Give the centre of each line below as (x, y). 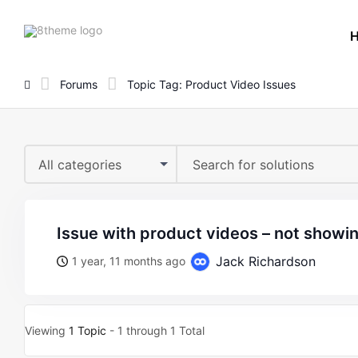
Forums (79, 84)
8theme (121, 29)
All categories (80, 165)
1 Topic (88, 330)
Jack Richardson (264, 261)
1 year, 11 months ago (129, 261)
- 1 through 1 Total (155, 330)
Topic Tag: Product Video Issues (211, 84)
